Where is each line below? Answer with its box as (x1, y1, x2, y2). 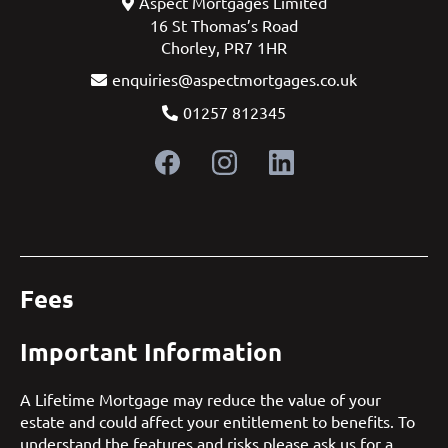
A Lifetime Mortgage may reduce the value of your (20, 389, 381, 410)
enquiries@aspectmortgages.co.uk (112, 69, 357, 90)
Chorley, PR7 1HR (161, 37, 287, 58)
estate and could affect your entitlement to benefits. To (20, 411, 415, 432)
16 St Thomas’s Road (150, 15, 298, 36)
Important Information (20, 336, 282, 368)
